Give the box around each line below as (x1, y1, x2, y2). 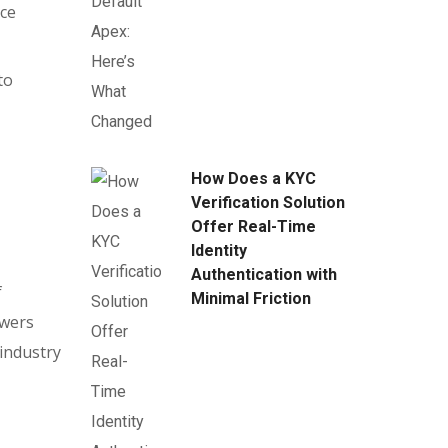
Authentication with (191, 265, 337, 284)
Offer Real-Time (191, 217, 316, 236)
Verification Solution (191, 193, 345, 212)
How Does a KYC (191, 169, 316, 188)
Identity (191, 241, 247, 260)
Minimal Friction (191, 289, 311, 308)
